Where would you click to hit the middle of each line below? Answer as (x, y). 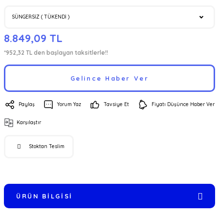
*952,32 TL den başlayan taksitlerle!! (56, 53)
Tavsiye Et (116, 104)
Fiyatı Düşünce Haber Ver (183, 104)
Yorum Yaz (69, 104)
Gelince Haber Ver (109, 78)
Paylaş (27, 104)
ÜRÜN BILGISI (44, 196)
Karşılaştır (29, 122)
